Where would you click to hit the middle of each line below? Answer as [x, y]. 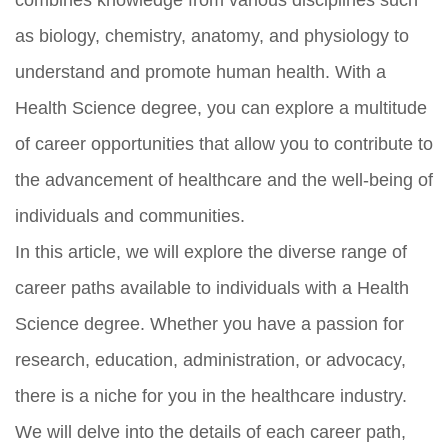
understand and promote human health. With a [200, 71]
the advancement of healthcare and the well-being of [224, 179]
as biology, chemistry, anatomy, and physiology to [212, 35]
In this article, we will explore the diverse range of [211, 251]
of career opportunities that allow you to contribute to [224, 143]
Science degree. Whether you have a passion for [209, 323]
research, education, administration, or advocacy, [210, 359]
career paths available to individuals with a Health [212, 287]
